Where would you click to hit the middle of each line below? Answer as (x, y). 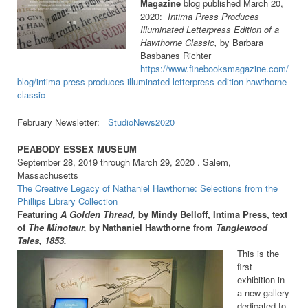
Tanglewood (242, 228)
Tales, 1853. (42, 241)
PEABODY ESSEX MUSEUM (77, 149)
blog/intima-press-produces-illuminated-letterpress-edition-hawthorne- (153, 81)
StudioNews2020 (141, 122)
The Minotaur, (57, 228)
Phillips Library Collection (67, 201)
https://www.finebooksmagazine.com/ (214, 68)
